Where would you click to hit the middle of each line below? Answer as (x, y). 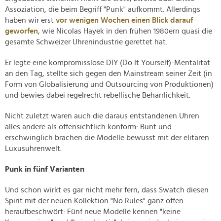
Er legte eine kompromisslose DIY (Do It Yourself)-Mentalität (108, 63)
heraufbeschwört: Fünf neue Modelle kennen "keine (93, 212)
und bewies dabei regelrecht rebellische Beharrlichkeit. (98, 95)
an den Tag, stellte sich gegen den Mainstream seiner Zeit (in (109, 74)
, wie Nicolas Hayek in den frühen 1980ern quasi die (125, 31)
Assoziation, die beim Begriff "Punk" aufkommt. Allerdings (103, 10)
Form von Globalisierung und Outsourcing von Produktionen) (109, 85)
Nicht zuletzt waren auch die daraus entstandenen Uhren (102, 116)
